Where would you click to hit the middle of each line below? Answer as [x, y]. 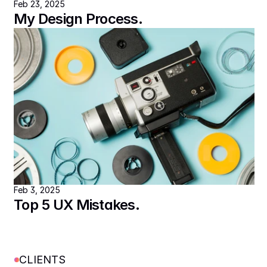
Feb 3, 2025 [37, 190]
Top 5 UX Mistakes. [77, 205]
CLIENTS [42, 260]
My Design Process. [78, 19]
